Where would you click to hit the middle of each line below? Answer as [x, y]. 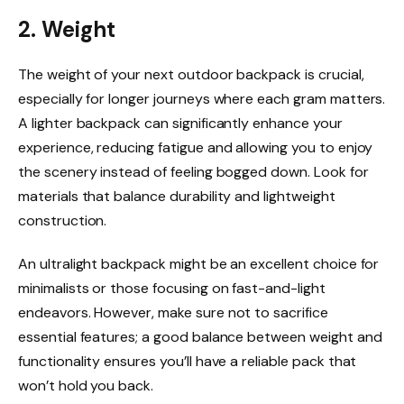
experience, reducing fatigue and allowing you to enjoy [196, 148]
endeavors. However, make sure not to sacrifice [173, 313]
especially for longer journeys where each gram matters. [202, 99]
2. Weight [67, 30]
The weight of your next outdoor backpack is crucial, [191, 75]
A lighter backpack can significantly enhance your [180, 124]
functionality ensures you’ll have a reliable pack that [188, 362]
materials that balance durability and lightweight [177, 197]
